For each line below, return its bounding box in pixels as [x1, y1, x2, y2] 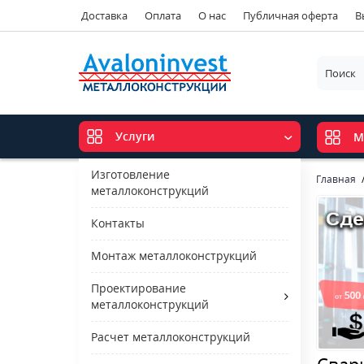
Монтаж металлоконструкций [91, 248, 257, 263]
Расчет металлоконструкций [91, 329, 250, 344]
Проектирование [91, 280, 186, 296]
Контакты [91, 215, 145, 231]
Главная [316, 172, 357, 186]
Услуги [115, 128, 154, 145]
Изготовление [91, 167, 170, 182]
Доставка [81, 8, 128, 23]
